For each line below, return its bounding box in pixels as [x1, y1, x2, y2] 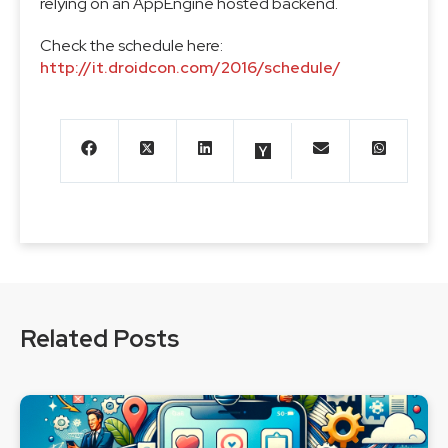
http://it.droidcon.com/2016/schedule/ [40, 57, 341, 78]
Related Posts [20, 323, 179, 354]
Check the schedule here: [40, 35, 223, 56]
